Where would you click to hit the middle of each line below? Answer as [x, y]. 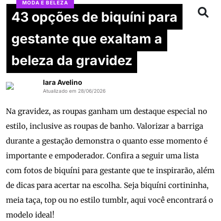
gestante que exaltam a [87, 38]
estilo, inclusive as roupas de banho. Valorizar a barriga [105, 126]
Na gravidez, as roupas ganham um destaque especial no [107, 111]
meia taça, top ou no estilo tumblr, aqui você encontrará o [110, 200]
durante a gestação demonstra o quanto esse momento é [107, 141]
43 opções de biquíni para [94, 17]
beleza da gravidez [72, 60]
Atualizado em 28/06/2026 [74, 91]
